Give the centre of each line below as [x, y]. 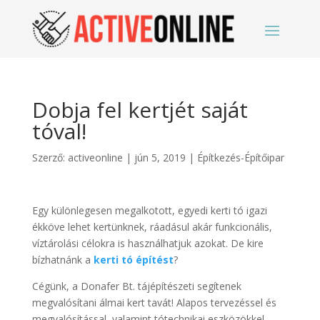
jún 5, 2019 [160, 157]
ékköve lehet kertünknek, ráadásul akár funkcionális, [152, 227]
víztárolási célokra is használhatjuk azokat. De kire [147, 243]
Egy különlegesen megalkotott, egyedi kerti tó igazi [149, 210]
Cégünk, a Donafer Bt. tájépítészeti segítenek [136, 286]
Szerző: [50, 157]
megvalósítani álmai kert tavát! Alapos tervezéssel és [154, 302]
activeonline [95, 157]
